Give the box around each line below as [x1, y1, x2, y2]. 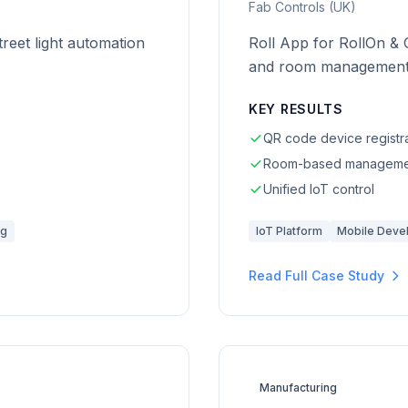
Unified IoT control [263, 181, 374, 197]
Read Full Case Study [249, 268, 384, 283]
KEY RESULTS [249, 101, 343, 117]
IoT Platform [256, 224, 322, 238]
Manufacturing [260, 381, 337, 394]
